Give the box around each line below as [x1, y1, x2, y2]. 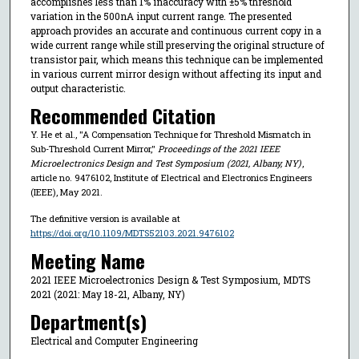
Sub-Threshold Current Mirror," [30, 143, 158, 155]
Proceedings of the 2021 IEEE [157, 143, 280, 155]
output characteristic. [30, 81, 126, 95]
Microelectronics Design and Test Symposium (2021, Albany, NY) [30, 157, 301, 170]
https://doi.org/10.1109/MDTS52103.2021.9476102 [30, 227, 234, 240]
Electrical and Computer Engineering [30, 334, 198, 348]
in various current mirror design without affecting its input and [30, 67, 321, 80]
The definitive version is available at [30, 212, 180, 225]
